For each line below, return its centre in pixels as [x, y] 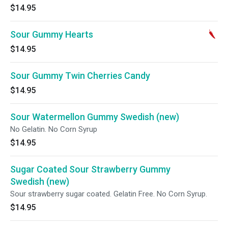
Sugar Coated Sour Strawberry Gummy [90, 169]
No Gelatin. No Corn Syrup [54, 129]
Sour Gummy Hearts [52, 34]
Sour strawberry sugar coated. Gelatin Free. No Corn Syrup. [109, 194]
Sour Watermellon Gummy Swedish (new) [95, 117]
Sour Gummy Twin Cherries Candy [80, 76]
